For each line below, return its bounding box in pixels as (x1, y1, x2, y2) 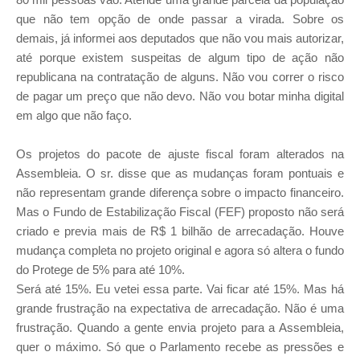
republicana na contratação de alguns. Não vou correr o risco (16, 70, 344, 84)
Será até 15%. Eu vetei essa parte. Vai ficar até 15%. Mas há (16, 282, 344, 297)
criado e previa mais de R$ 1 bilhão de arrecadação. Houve (16, 224, 344, 239)
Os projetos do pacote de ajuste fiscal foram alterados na (16, 147, 344, 162)
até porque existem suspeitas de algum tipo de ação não (16, 51, 344, 65)
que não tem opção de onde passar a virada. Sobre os (16, 12, 344, 27)
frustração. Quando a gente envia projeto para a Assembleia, (16, 321, 344, 335)
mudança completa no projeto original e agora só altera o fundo (16, 243, 344, 258)
